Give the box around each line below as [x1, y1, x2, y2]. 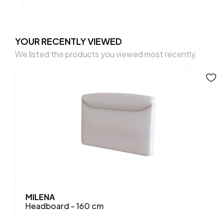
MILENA [25, 191, 55, 202]
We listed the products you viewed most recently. [15, 48, 198, 59]
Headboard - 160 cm [25, 200, 104, 211]
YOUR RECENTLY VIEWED [15, 35, 122, 47]
